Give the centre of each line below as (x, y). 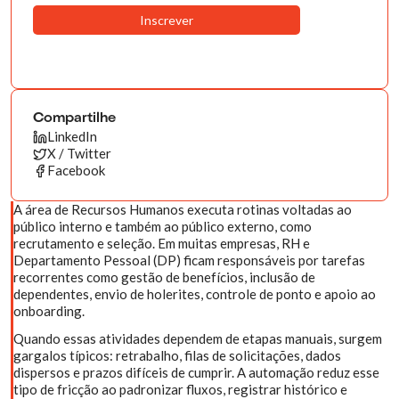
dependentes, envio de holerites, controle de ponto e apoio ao (195, 294)
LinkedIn (72, 136)
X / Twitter (79, 153)
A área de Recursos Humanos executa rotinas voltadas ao (183, 209)
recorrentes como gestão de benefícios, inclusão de (164, 277)
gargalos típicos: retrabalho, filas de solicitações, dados (177, 355)
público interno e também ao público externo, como (163, 226)
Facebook (76, 170)
